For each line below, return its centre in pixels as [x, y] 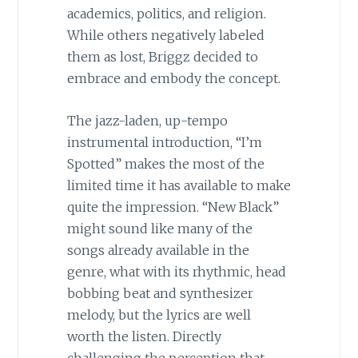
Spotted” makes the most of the [165, 163]
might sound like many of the [159, 228]
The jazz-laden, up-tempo [147, 120]
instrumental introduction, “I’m [164, 142]
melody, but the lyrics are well [159, 314]
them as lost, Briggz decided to [162, 57]
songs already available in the [158, 250]
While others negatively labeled [165, 36]
